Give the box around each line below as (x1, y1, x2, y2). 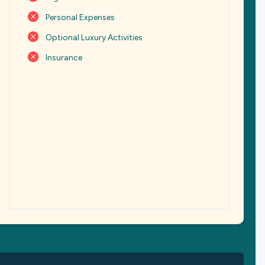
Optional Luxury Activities (46, 33, 143, 43)
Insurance (46, 53, 82, 63)
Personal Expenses (46, 12, 115, 22)
